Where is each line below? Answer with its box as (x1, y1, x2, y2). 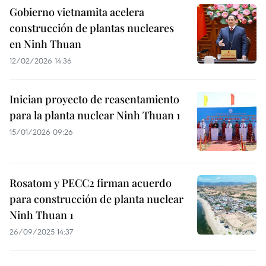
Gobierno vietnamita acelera (9, 5, 144, 19)
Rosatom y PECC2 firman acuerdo (9, 176, 172, 190)
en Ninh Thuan (9, 37, 81, 51)
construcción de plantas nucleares (9, 21, 174, 35)
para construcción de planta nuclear (9, 192, 183, 206)
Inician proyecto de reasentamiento (9, 92, 179, 106)
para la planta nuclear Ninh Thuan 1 (9, 108, 180, 122)
